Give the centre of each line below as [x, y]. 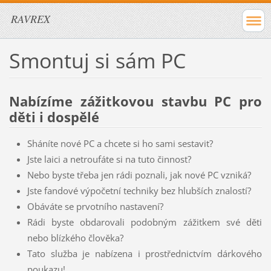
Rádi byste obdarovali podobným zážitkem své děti [145, 222]
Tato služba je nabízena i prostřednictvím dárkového [145, 253]
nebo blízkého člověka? [75, 237]
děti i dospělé [54, 117]
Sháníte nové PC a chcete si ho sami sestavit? [120, 143]
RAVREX [31, 19]
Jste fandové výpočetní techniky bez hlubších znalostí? [139, 190]
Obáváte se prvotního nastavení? [95, 206]
